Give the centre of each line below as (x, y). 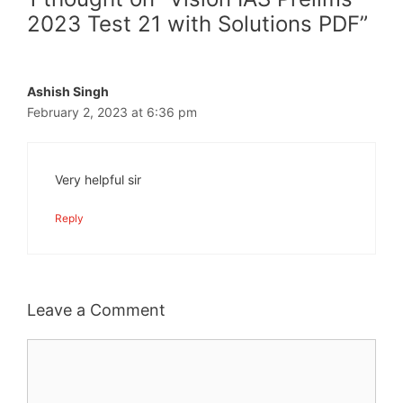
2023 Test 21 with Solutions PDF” (197, 24)
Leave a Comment (96, 310)
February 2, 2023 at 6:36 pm (112, 112)
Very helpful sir (98, 180)
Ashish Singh (68, 92)
